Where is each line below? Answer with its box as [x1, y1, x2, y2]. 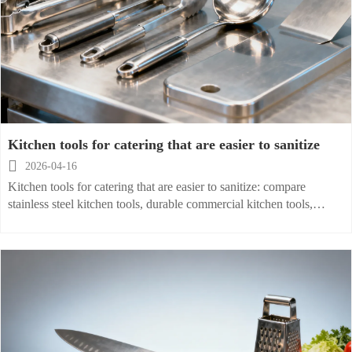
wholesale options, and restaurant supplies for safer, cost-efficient [7, 214, 328, 229]
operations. [7, 232, 62, 246]
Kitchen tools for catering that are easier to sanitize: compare [7, 180, 306, 194]
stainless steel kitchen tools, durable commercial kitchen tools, [7, 197, 313, 211]
